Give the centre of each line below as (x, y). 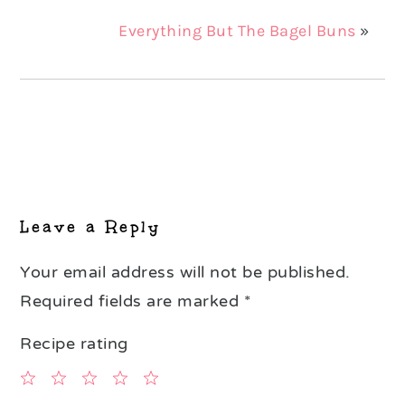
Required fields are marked (132, 301)
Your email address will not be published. (185, 272)
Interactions (85, 210)
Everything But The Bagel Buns (237, 30)
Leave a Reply (91, 226)
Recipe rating (74, 343)
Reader (57, 185)
